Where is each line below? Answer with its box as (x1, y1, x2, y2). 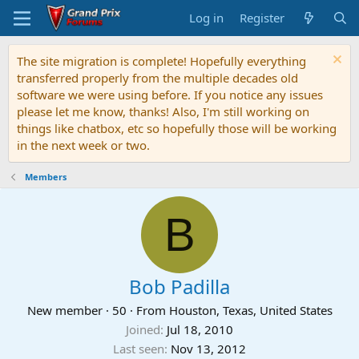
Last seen (113, 341, 164, 357)
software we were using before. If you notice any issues (17, 87, 323, 103)
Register (240, 10, 285, 26)
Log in (189, 10, 224, 26)
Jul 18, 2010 (167, 321, 233, 337)
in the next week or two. (17, 137, 150, 153)
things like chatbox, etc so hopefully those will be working (17, 120, 337, 136)
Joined (126, 321, 160, 337)
